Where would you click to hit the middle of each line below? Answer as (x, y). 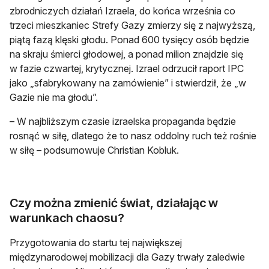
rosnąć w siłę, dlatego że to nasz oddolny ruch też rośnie (133, 136)
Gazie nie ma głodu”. (54, 98)
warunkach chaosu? (67, 218)
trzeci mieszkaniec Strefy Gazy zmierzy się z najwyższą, (132, 26)
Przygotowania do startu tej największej (96, 243)
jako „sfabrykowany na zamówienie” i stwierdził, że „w (128, 83)
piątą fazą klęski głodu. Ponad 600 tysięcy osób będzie (129, 40)
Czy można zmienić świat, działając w (114, 203)
